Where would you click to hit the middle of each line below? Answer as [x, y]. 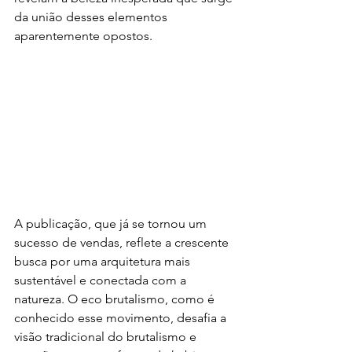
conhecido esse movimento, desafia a [122, 318]
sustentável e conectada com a [102, 280]
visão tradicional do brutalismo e [107, 337]
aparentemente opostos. [83, 36]
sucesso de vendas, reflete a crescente [123, 243]
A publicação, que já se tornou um [112, 224]
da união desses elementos [92, 17]
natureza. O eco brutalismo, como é [116, 299]
